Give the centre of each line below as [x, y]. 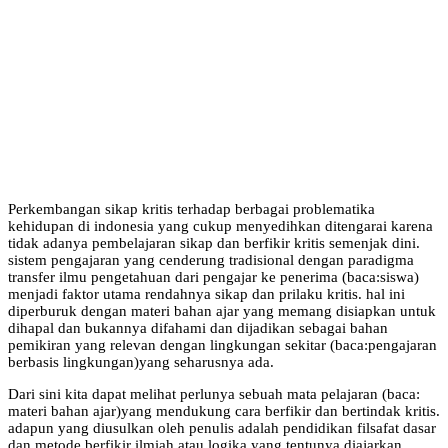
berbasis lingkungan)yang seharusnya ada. [141, 361]
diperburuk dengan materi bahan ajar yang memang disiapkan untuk [222, 310]
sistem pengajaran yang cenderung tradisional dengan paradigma [211, 259]
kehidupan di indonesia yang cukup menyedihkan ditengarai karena [220, 225]
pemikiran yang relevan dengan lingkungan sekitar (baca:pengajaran [222, 344]
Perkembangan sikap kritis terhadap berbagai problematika [191, 208]
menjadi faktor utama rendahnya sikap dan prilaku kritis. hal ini [206, 293]
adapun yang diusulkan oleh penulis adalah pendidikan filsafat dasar [222, 427]
